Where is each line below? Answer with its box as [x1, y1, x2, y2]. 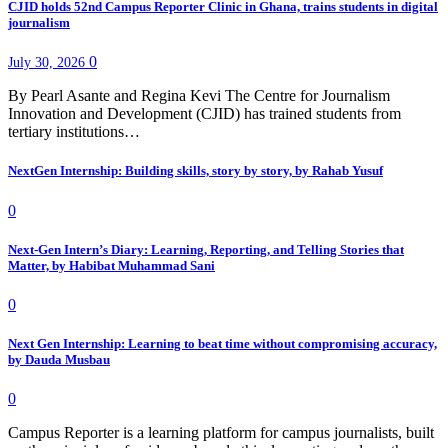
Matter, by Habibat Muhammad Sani [8, 257, 215, 273]
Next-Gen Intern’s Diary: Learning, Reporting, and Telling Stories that [8, 241, 404, 257]
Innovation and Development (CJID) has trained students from [8, 105, 401, 123]
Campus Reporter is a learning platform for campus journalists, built [8, 424, 434, 442]
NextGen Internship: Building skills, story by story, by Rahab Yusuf [8, 163, 383, 179]
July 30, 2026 [8, 55, 89, 71]
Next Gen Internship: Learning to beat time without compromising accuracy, [8, 336, 437, 352]
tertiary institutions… [8, 123, 140, 141]
